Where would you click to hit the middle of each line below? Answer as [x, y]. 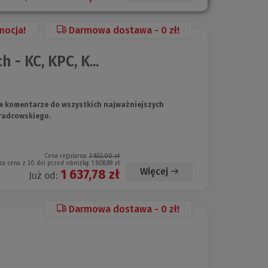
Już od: [45, 176]
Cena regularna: [67, 156]
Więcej [154, 172]
